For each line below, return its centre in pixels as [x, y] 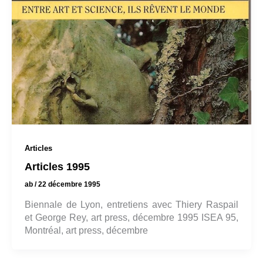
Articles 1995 [57, 167]
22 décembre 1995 [69, 185]
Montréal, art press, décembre [86, 230]
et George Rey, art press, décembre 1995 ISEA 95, [131, 217]
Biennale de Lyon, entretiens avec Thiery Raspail [131, 204]
